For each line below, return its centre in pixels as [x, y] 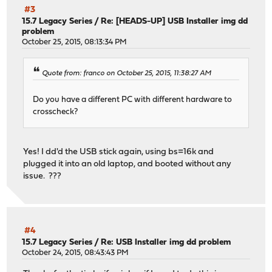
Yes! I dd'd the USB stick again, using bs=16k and [119, 152]
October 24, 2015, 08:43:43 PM [76, 253]
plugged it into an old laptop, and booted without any [127, 164]
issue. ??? [42, 176]
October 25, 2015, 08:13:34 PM [75, 42]
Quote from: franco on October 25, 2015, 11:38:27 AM [127, 73]
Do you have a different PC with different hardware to [133, 100]
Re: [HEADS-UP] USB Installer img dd [175, 22]
